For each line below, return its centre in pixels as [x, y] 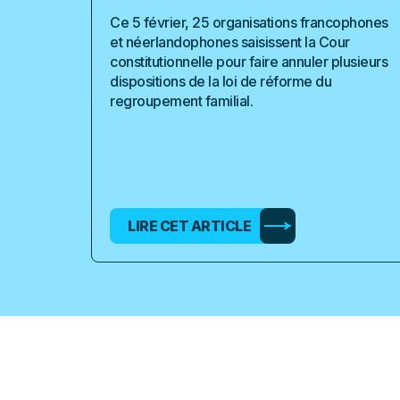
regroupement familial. [181, 101]
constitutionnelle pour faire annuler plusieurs [249, 62]
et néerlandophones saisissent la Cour [230, 42]
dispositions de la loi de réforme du [221, 81]
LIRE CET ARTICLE [189, 226]
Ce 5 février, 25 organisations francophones [249, 22]
